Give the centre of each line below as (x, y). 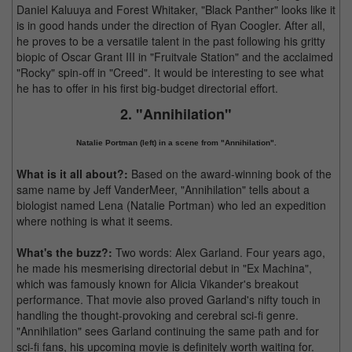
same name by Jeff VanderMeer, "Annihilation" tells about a (163, 189)
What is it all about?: (72, 174)
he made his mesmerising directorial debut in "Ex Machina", (164, 268)
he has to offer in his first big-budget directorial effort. (147, 88)
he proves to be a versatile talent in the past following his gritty (171, 41)
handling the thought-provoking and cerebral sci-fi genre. (158, 315)
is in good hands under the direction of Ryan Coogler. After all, (171, 25)
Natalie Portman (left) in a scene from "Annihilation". (176, 143)
